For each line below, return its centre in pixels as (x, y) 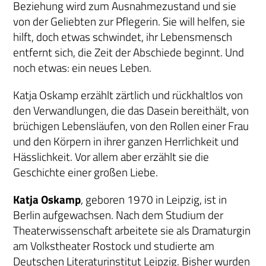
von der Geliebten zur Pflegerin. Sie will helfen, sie (129, 22)
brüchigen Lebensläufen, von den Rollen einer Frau (131, 126)
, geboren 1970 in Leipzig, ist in (154, 200)
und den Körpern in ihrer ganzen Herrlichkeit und (126, 142)
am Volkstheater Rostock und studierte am (114, 246)
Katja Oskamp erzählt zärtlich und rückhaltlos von (128, 95)
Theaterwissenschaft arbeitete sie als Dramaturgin (132, 231)
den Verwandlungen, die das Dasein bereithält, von (131, 111)
